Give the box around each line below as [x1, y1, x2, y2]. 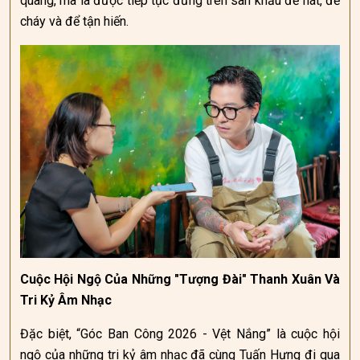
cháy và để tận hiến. [20, 14, 129, 29]
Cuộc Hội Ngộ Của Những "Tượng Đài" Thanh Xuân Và [20, 272, 340, 287]
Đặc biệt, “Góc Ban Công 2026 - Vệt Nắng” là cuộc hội [20, 326, 340, 342]
